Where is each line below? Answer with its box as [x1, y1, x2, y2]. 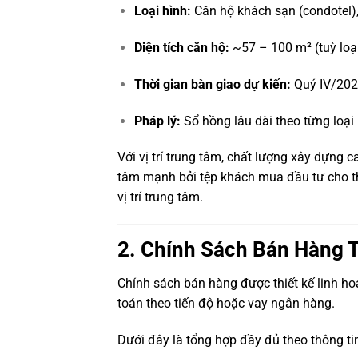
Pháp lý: [133, 113, 181, 129]
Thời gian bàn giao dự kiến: [133, 76, 291, 92]
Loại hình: [133, 3, 191, 19]
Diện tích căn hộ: [133, 39, 229, 55]
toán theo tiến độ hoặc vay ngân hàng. [117, 295, 335, 311]
